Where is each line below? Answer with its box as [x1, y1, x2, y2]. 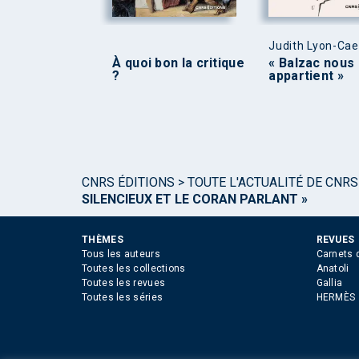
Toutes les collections [82, 262, 186, 274]
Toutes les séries [82, 291, 163, 303]
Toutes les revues [82, 276, 166, 288]
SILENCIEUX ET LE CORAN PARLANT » [82, 191, 308, 207]
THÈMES [82, 233, 123, 245]
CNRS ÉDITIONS [82, 174, 175, 190]
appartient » [268, 67, 344, 83]
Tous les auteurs [82, 248, 160, 260]
